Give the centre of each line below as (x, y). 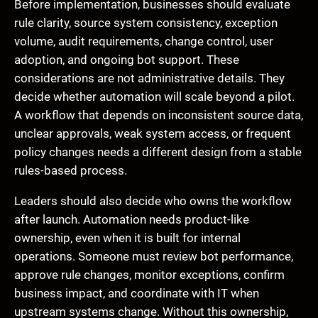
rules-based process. (71, 171)
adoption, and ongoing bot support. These (127, 60)
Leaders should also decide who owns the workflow (153, 201)
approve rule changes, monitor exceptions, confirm (149, 275)
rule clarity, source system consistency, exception (146, 23)
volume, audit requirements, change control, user (144, 42)
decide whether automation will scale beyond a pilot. (154, 97)
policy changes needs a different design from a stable (158, 152)
